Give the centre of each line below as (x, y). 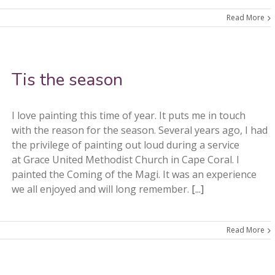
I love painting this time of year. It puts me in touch (129, 115)
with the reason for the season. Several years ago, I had (140, 130)
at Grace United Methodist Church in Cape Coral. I (126, 160)
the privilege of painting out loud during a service (126, 145)
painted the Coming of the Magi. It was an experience (134, 174)
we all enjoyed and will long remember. (102, 189)
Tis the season (67, 80)
